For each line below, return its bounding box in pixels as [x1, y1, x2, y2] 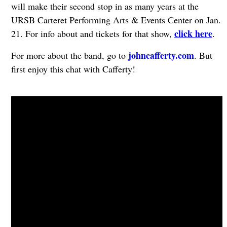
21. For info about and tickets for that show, [11, 27, 174, 40]
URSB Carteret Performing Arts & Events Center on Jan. [11, 14, 221, 26]
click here [174, 27, 212, 41]
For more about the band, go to [11, 49, 128, 62]
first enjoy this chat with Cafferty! [11, 63, 135, 75]
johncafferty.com [128, 49, 194, 62]
